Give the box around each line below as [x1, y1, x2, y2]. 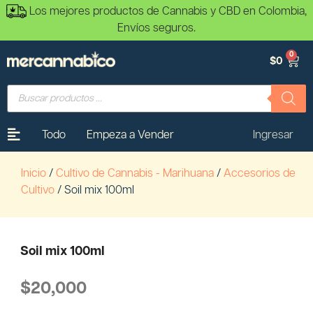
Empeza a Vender [86, 129, 174, 141]
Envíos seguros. [117, 22, 196, 34]
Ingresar [252, 129, 293, 141]
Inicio [21, 168, 46, 180]
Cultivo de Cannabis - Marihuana [56, 168, 214, 180]
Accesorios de [224, 168, 296, 180]
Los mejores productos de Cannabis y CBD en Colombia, [27, 6, 307, 17]
